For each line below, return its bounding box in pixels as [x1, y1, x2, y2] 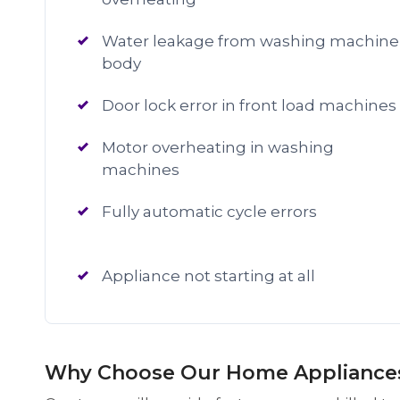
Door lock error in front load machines [102, 96, 396, 114]
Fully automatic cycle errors [102, 203, 317, 221]
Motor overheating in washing [102, 138, 334, 156]
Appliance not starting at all [102, 267, 315, 285]
